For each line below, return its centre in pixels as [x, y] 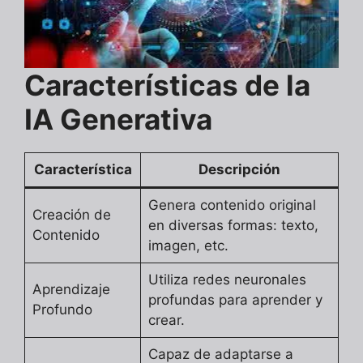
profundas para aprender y [235, 300]
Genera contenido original [232, 205]
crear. [166, 320]
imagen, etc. [188, 246]
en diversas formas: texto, [233, 226]
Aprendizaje [71, 290]
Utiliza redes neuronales [227, 280]
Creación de [71, 215]
